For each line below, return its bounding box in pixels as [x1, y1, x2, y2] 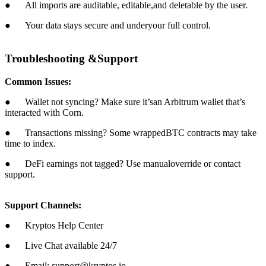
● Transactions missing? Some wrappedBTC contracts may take [5, 127, 256, 138]
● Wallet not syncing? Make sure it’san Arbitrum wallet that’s [5, 96, 245, 107]
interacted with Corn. [5, 107, 84, 118]
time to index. [5, 138, 56, 148]
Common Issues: [5, 76, 71, 87]
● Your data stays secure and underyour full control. [5, 20, 211, 30]
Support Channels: [5, 199, 81, 210]
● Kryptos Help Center [5, 220, 103, 230]
